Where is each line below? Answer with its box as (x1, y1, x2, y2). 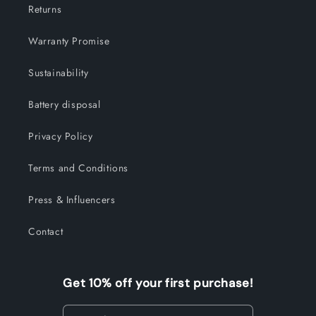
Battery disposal (28, 97, 101, 112)
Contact (28, 224, 63, 239)
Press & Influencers (28, 193, 116, 207)
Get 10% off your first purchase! (63, 275, 253, 291)
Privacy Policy (28, 129, 93, 144)
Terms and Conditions (28, 161, 128, 176)
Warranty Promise (28, 34, 110, 49)
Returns (28, 2, 62, 17)
